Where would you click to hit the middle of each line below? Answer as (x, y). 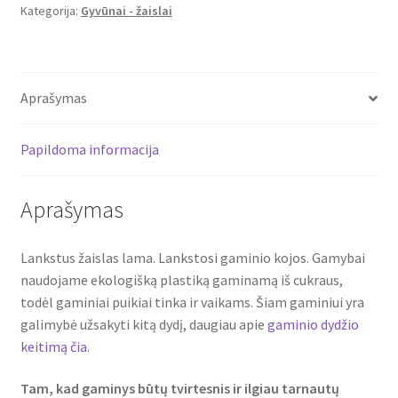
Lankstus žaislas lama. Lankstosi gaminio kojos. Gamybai (192, 257)
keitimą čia (53, 346)
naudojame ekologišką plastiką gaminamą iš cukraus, (181, 279)
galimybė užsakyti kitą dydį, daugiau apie (143, 324)
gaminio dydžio (313, 324)
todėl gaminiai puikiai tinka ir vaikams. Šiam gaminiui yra (192, 302)
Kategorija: (50, 11)
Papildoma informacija (89, 150)
